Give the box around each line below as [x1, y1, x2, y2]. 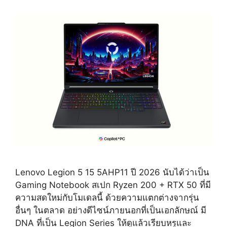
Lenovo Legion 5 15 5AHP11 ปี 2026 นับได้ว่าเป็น [15, 167, 209, 178]
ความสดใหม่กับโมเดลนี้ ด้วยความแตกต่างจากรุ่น [15, 193, 199, 203]
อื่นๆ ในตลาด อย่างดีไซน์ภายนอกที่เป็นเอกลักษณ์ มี [15, 205, 206, 216]
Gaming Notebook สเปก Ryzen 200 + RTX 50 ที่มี [15, 180, 211, 191]
